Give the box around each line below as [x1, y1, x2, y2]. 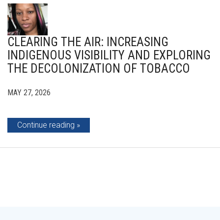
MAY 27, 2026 [7, 88, 51, 98]
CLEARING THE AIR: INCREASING [7, 35, 168, 50]
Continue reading [17, 120, 75, 130]
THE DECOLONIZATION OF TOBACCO [7, 61, 190, 76]
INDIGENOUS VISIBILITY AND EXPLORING [7, 48, 211, 63]
